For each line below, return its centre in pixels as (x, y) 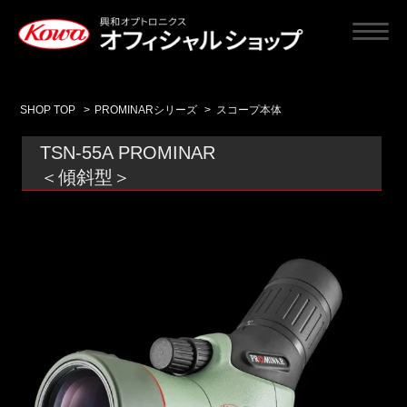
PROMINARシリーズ (146, 110)
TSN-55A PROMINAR (128, 153)
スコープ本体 (248, 110)
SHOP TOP (48, 110)
